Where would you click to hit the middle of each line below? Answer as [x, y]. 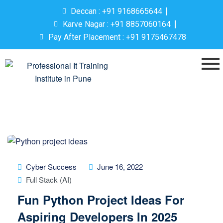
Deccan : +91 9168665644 [117, 11]
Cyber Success [51, 167]
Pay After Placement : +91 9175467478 [117, 37]
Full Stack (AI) [49, 179]
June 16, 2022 [120, 167]
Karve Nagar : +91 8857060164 [116, 24]
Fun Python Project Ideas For [101, 200]
